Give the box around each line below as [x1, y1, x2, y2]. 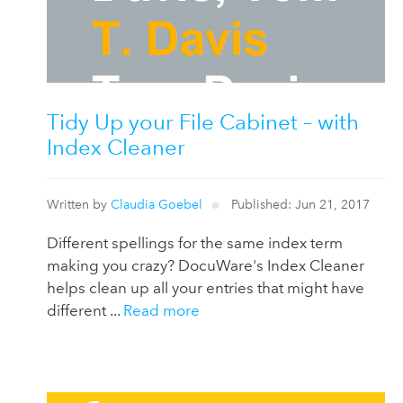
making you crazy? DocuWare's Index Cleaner [47, 256, 364, 275]
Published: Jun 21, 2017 [228, 197, 371, 213]
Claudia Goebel [111, 197, 202, 213]
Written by [47, 197, 111, 213]
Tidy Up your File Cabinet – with [47, 108, 359, 135]
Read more [123, 301, 200, 320]
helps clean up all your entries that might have [47, 279, 364, 298]
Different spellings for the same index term [47, 234, 343, 253]
